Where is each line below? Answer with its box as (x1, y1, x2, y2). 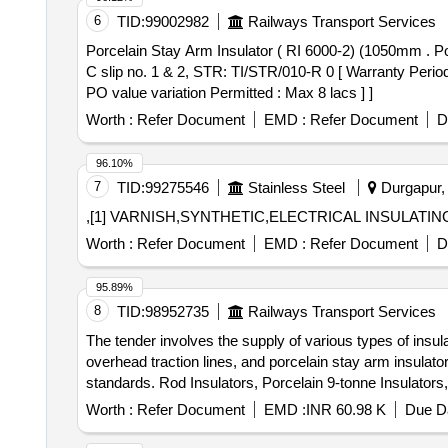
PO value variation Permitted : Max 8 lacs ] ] (85, 84, 373, 101)
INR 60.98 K (305, 401, 386, 418)
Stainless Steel (247, 179, 345, 196)
